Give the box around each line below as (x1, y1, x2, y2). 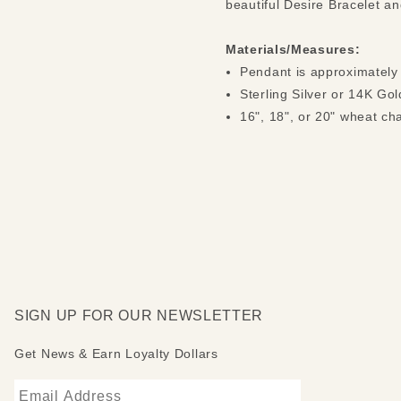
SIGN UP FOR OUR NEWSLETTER (14, 308, 264, 324)
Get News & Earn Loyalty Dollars (14, 346, 218, 362)
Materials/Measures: (226, 42, 361, 57)
